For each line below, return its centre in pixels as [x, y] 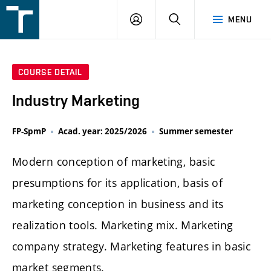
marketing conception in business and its [118, 204]
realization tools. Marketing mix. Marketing [123, 225]
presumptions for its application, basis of [118, 183]
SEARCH [197, 19]
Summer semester [196, 132]
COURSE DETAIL [51, 72]
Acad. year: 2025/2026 [103, 132]
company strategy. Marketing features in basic [132, 247]
